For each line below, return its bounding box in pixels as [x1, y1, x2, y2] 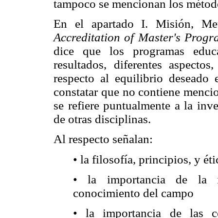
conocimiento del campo [73, 186, 194, 200]
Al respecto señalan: [54, 132, 153, 146]
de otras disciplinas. [54, 112, 151, 126]
